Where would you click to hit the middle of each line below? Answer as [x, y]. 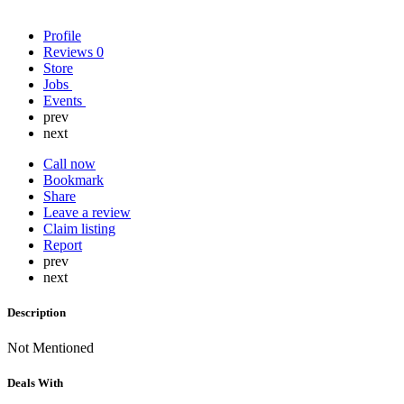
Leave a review [87, 212]
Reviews [70, 51]
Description [37, 313]
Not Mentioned [50, 348]
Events [64, 100]
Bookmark [73, 179]
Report [63, 244]
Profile [62, 35]
